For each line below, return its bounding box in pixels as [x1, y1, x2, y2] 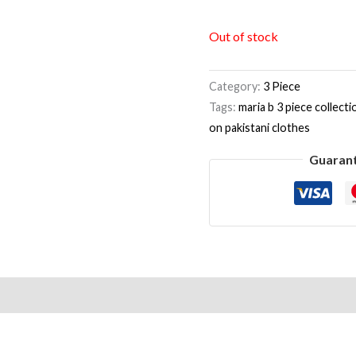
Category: [209, 79, 264, 94]
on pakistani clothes [209, 121, 311, 135]
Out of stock [209, 28, 279, 44]
